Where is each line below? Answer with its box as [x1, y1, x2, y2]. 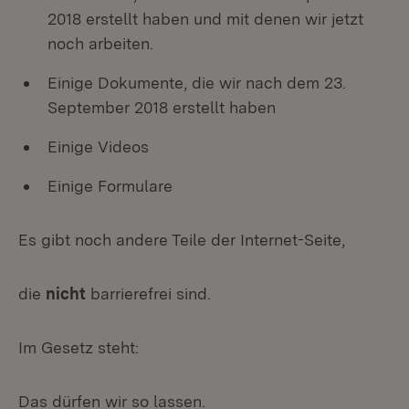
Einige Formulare [47, 176, 173, 195]
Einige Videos [47, 137, 149, 156]
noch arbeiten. [47, 34, 153, 53]
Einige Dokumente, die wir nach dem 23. [47, 73, 346, 92]
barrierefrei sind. [86, 284, 211, 303]
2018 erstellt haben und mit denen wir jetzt [47, 9, 363, 28]
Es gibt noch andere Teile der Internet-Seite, [18, 230, 345, 249]
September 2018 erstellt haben [47, 98, 276, 117]
